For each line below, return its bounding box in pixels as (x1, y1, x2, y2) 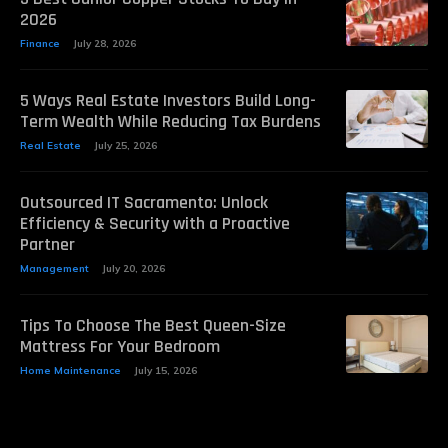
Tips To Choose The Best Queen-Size (20, 314, 286, 338)
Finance (20, 37, 60, 51)
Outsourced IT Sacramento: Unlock (20, 191, 268, 215)
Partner (20, 233, 75, 257)
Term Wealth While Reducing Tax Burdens (20, 110, 321, 134)
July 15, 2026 (134, 364, 197, 378)
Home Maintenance (20, 364, 121, 378)
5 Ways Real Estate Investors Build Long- (20, 89, 316, 113)
